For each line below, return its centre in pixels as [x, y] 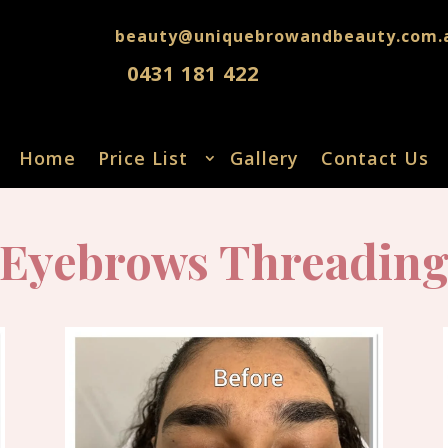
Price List [143, 158]
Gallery [264, 158]
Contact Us [375, 158]
